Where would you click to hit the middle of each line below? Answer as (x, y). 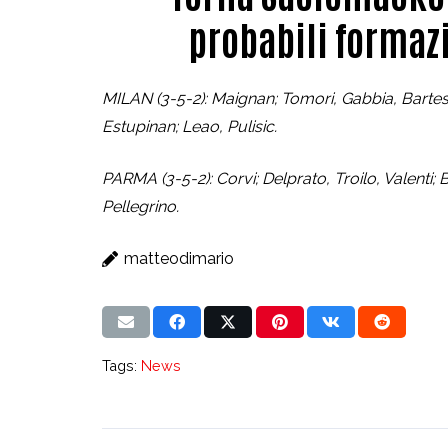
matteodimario (179, 258)
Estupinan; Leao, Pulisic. (191, 126)
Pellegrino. (142, 206)
